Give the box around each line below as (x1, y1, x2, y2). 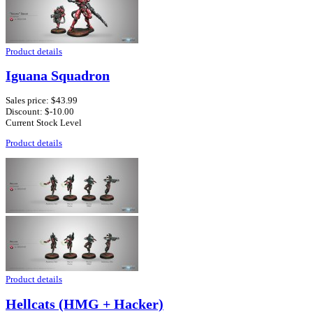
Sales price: (6, 95, 51, 106)
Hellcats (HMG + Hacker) (6, 296, 163, 312)
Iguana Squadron (6, 68, 110, 84)
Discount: (6, 106, 45, 117)
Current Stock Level (6, 117, 82, 129)
